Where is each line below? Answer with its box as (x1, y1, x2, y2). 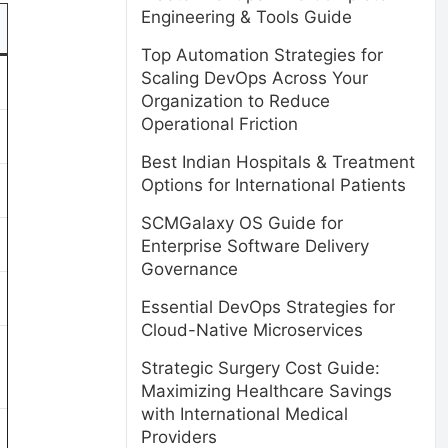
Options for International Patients (141, 175, 406, 195)
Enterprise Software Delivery (141, 236, 369, 256)
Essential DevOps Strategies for (141, 297, 395, 317)
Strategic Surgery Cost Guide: (141, 358, 380, 378)
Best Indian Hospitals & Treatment (141, 152, 415, 172)
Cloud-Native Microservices (141, 320, 363, 340)
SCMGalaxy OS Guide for (141, 213, 343, 233)
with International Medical (141, 404, 348, 424)
